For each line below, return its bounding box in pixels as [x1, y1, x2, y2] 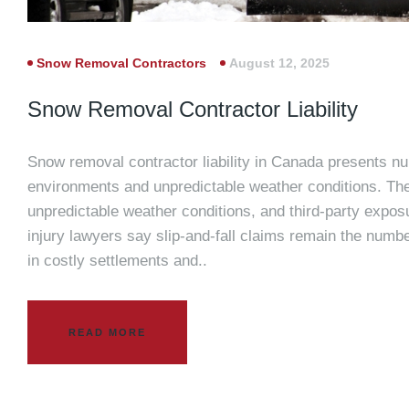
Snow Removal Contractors [37, 56, 206, 71]
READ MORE [68, 326, 146, 338]
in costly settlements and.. [27, 252, 207, 270]
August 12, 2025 [229, 56, 330, 71]
